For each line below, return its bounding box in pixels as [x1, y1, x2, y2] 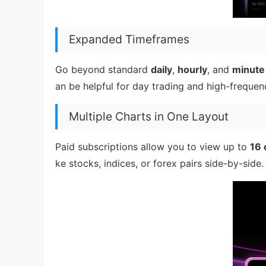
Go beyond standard [55, 64, 151, 76]
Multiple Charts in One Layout [69, 109, 229, 123]
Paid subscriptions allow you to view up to [55, 140, 250, 153]
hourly [178, 64, 207, 76]
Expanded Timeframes [69, 32, 190, 47]
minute [232, 64, 265, 76]
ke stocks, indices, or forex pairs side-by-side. [55, 157, 264, 169]
